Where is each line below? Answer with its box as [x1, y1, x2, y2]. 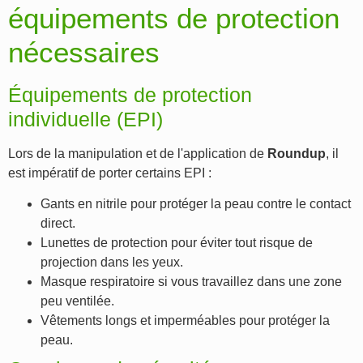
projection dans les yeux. [41, 255, 183, 270]
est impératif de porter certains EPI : [8, 166, 211, 181]
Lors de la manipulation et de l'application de [8, 147, 267, 161]
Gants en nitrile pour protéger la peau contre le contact [41, 197, 351, 211]
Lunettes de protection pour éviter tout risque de [41, 236, 313, 250]
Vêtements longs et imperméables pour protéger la [41, 314, 330, 328]
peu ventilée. [41, 294, 114, 309]
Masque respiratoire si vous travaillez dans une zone [41, 275, 342, 289]
